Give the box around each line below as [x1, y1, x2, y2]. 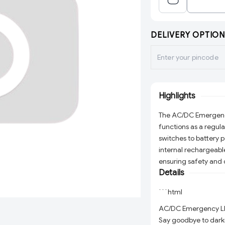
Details [159, 168, 185, 178]
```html [159, 187, 182, 196]
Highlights [159, 91, 196, 101]
